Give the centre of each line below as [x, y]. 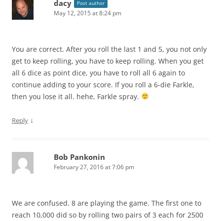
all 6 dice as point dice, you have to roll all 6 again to [98, 73]
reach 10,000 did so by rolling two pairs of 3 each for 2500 [108, 215]
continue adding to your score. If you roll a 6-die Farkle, [103, 84]
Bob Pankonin [79, 157]
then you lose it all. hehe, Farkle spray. [76, 96]
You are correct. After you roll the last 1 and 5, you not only [109, 49]
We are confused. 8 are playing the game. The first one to [107, 203]
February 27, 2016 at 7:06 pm [94, 167]
